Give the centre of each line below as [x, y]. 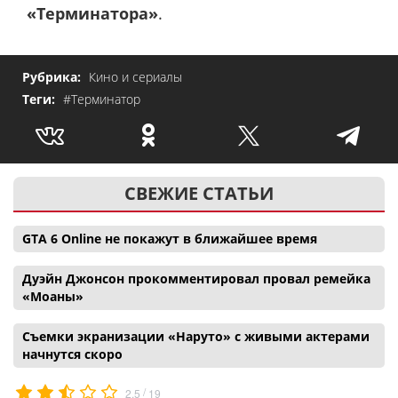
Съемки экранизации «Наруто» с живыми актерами [196, 337]
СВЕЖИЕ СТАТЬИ [199, 194]
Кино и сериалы [135, 77]
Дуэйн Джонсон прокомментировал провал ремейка [196, 279]
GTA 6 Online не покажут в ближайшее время [170, 239]
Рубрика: [53, 77]
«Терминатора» [92, 13]
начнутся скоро [72, 354]
